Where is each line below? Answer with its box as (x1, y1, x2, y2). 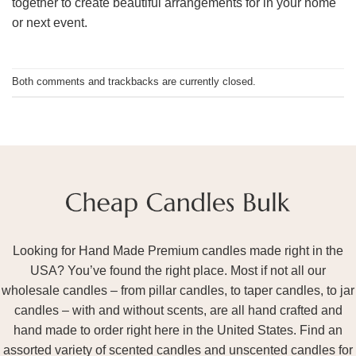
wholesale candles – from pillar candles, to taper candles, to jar (2, 284, 354, 298)
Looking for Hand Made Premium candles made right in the (13, 244, 343, 258)
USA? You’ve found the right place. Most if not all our (30, 264, 326, 278)
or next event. (12, 16, 87, 30)
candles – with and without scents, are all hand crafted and (14, 304, 342, 318)
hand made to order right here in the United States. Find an (14, 323, 342, 338)
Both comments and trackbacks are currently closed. (12, 75, 256, 88)
